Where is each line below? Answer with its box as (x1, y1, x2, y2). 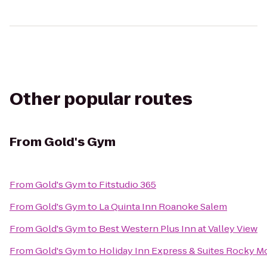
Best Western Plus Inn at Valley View (99, 222, 257, 235)
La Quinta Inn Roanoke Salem (99, 200, 227, 213)
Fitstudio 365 (99, 178, 156, 191)
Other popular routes (10, 88, 193, 111)
